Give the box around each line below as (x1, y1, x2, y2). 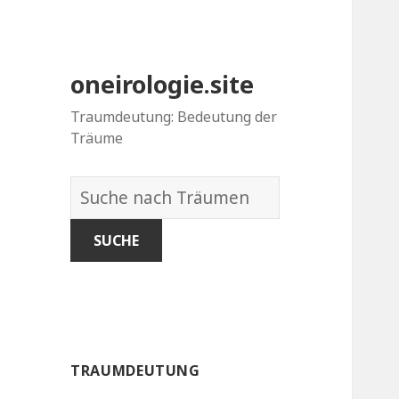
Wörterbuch (70, 178, 169, 202)
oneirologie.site (70, 68, 255, 102)
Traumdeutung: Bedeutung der (70, 107, 278, 127)
